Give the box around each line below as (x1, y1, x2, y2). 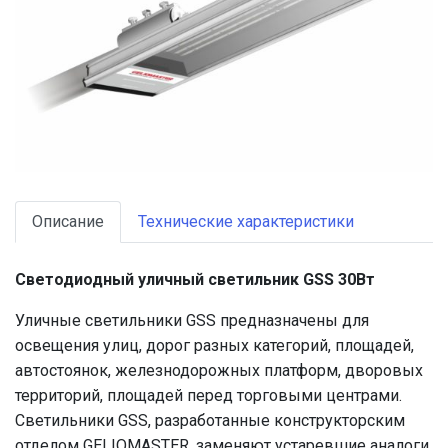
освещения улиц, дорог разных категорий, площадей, (15, 336, 414, 355)
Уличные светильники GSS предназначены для (15, 311, 369, 330)
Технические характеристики (138, 212, 354, 231)
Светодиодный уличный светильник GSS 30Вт (15, 270, 375, 289)
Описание (32, 212, 104, 231)
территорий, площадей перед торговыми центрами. (15, 386, 402, 405)
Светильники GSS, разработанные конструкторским (15, 411, 405, 430)
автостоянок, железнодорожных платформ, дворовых (15, 361, 423, 380)
